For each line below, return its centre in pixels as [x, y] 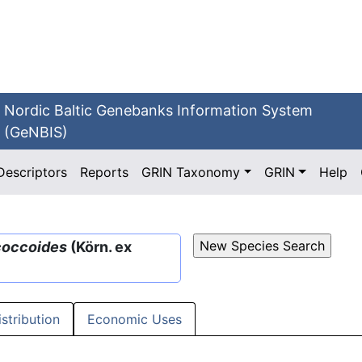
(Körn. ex [99, 247]
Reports [105, 172]
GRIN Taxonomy [191, 172]
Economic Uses [135, 320]
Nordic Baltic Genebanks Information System [159, 110]
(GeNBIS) [36, 132]
